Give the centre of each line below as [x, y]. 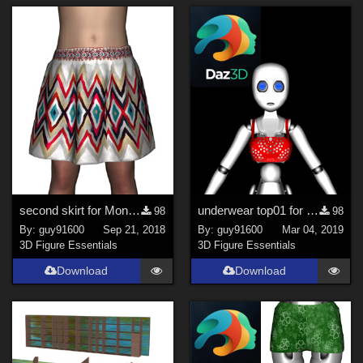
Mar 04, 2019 [312, 230]
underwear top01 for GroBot [312, 210]
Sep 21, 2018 [135, 230]
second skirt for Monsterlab [135, 210]
